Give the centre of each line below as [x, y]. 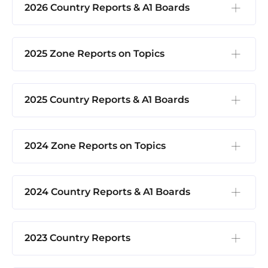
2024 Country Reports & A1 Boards [107, 192]
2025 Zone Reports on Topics [95, 54]
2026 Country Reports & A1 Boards [107, 8]
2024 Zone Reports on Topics [95, 146]
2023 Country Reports [77, 238]
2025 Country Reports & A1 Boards [107, 100]
